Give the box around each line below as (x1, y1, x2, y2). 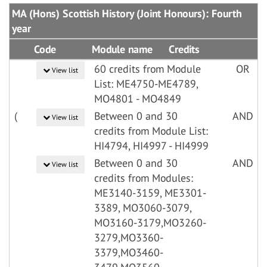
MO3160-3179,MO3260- (94, 216, 206, 229)
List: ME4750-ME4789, (94, 77, 198, 91)
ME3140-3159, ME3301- (94, 186, 206, 200)
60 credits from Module (94, 62, 201, 76)
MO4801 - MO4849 (94, 92, 181, 105)
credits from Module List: (94, 124, 208, 138)
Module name (92, 42, 153, 56)
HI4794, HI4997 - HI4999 (94, 139, 209, 153)
